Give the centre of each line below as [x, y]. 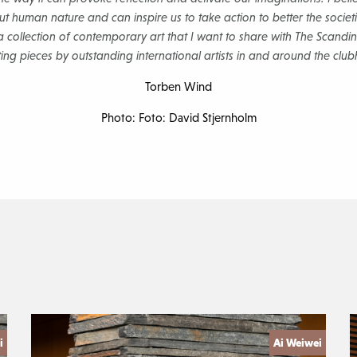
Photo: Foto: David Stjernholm [178, 118]
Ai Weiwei [297, 343]
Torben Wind [178, 86]
